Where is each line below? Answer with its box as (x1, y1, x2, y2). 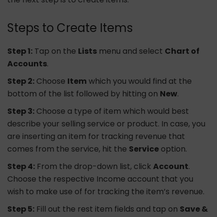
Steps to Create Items (7, 20, 133, 36)
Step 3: (7, 106, 34, 117)
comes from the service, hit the (7, 143, 129, 155)
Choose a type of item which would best (34, 106, 189, 117)
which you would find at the (87, 76, 192, 87)
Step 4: (7, 161, 35, 172)
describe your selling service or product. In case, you (7, 118, 205, 130)
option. (159, 143, 187, 155)
